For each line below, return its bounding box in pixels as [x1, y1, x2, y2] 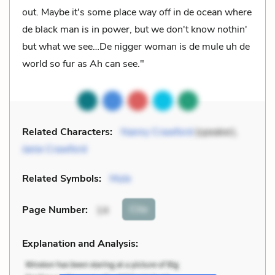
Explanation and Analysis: [22, 236, 138, 250]
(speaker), [193, 125, 238, 139]
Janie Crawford [22, 142, 87, 156]
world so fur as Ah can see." [22, 56, 144, 71]
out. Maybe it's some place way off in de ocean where [22, 5, 252, 19]
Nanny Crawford [121, 125, 193, 139]
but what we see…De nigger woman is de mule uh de [22, 39, 250, 53]
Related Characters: [22, 125, 112, 139]
